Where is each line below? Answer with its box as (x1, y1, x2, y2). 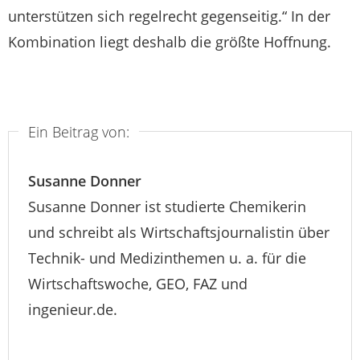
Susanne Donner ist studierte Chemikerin (28, 197, 306, 217)
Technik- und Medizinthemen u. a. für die (28, 248, 306, 268)
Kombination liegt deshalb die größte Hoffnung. (8, 31, 331, 51)
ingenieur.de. (28, 300, 117, 320)
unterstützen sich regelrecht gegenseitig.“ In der (8, 6, 330, 26)
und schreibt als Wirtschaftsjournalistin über (28, 223, 329, 243)
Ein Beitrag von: (28, 121, 129, 141)
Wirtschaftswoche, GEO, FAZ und (28, 274, 247, 294)
